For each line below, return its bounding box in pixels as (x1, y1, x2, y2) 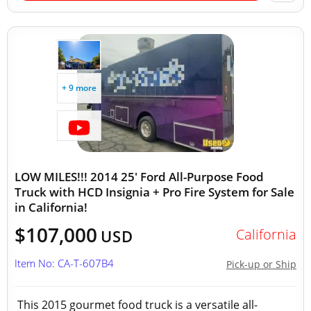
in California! (15, 199, 87, 215)
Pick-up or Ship (226, 258, 296, 271)
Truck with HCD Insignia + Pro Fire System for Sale (15, 184, 294, 200)
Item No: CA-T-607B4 (15, 256, 114, 270)
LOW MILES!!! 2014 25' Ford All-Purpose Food (15, 169, 264, 185)
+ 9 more (62, 82, 96, 94)
